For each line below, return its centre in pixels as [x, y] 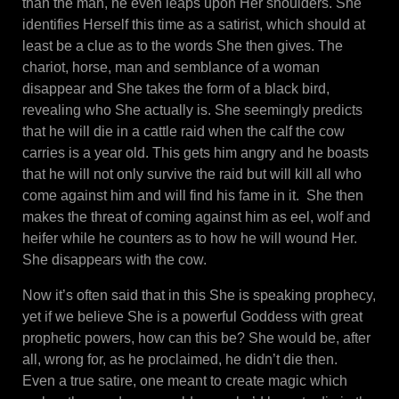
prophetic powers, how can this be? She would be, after [196, 338]
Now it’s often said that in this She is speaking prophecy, [199, 296]
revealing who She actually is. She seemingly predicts [192, 110]
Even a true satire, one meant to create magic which [185, 381]
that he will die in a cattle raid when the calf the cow [183, 132]
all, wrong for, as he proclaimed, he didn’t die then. [182, 360]
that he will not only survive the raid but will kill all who [192, 175]
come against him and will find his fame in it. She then [193, 196]
